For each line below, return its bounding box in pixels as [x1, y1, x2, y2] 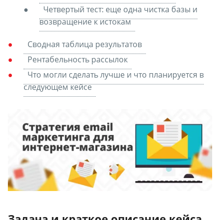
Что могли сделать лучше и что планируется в [27, 69, 204, 81]
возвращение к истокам [39, 16, 131, 27]
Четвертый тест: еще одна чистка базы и [43, 3, 197, 15]
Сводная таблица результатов [27, 38, 142, 50]
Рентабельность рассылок [27, 54, 128, 65]
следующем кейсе [24, 82, 92, 93]
